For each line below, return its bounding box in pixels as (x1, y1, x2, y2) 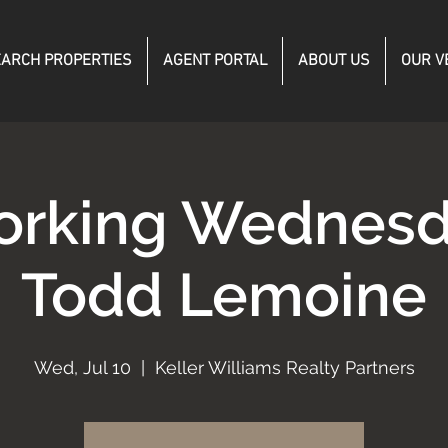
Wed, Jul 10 (33, 357, 131, 378)
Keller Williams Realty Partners (154, 357, 415, 378)
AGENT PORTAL (163, 51, 267, 71)
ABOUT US (298, 51, 370, 71)
